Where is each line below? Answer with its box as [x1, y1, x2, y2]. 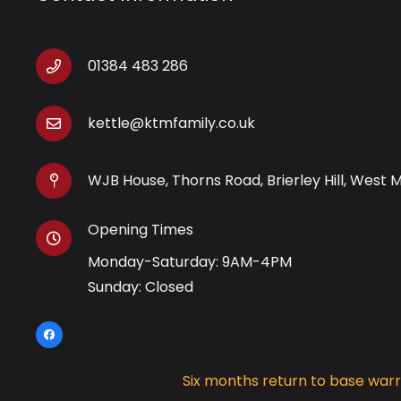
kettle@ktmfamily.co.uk [88, 113, 256, 134]
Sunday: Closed [88, 277, 194, 297]
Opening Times [88, 219, 194, 240]
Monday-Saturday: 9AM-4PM [88, 252, 293, 272]
